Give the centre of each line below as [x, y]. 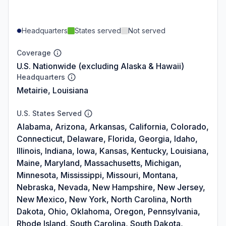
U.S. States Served [49, 113]
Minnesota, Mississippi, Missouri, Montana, [97, 175]
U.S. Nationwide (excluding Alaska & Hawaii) [100, 66]
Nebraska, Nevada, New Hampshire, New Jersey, [111, 187]
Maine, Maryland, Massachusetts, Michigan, [99, 163]
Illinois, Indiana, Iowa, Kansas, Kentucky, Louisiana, [113, 151]
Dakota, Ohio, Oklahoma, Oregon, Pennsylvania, [108, 211]
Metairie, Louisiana [52, 90]
